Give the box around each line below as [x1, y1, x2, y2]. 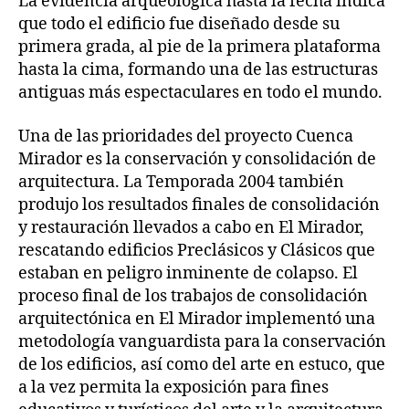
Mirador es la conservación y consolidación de [18, 148, 376, 170]
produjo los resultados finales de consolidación [18, 194, 380, 215]
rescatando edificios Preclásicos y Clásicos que [18, 239, 375, 261]
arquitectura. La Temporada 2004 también [18, 171, 344, 193]
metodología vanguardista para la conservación [18, 330, 386, 352]
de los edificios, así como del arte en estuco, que [18, 353, 385, 375]
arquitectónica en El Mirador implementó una [18, 308, 375, 330]
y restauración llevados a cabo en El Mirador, [18, 216, 364, 238]
